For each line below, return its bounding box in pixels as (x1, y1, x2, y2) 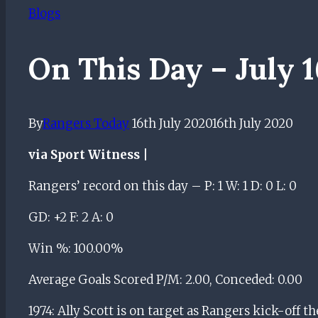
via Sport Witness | (28, 146, 148, 163)
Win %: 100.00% (28, 240, 124, 256)
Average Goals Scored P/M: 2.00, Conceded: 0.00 (28, 271, 302, 287)
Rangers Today (43, 115, 129, 131)
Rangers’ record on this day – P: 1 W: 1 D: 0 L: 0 (28, 177, 297, 194)
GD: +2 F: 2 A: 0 (28, 209, 114, 225)
